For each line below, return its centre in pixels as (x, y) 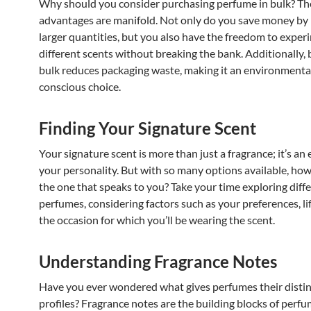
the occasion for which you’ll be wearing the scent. (157, 220)
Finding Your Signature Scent (148, 128)
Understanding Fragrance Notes (158, 262)
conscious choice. (80, 87)
